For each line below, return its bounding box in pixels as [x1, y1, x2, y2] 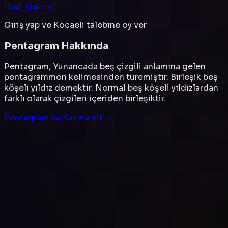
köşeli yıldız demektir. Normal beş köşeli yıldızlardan [4, 82, 218, 94]
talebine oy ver [84, 19, 147, 31]
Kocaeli [53, 19, 84, 31]
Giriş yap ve [4, 19, 53, 31]
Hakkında [59, 40, 108, 52]
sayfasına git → [49, 112, 113, 123]
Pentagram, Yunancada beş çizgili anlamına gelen [4, 61, 206, 72]
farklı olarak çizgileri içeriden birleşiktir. [4, 93, 166, 104]
